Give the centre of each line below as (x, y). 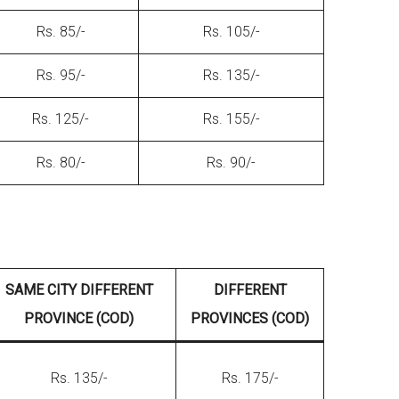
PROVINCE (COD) (79, 318)
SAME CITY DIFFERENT (79, 290)
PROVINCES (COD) (250, 318)
